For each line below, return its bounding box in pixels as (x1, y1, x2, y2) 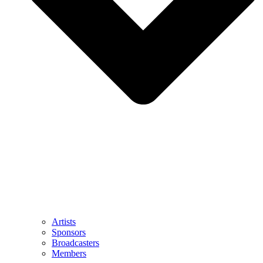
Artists (52, 217, 76, 227)
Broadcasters (52, 238, 99, 248)
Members (52, 248, 86, 259)
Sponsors (52, 227, 86, 238)
